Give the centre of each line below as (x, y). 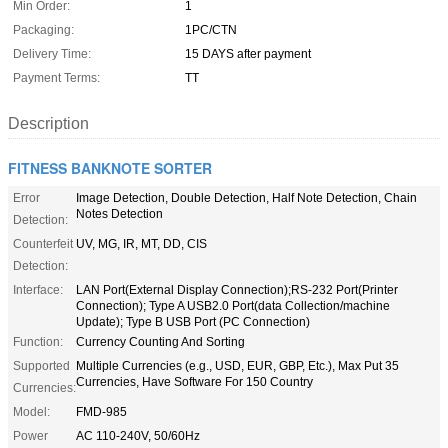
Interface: (38, 289)
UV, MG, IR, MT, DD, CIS (141, 243)
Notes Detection (119, 213)
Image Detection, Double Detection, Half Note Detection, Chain (246, 197)
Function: (38, 341)
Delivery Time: (52, 53)
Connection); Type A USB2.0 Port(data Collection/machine (233, 305)
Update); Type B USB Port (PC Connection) (193, 321)
